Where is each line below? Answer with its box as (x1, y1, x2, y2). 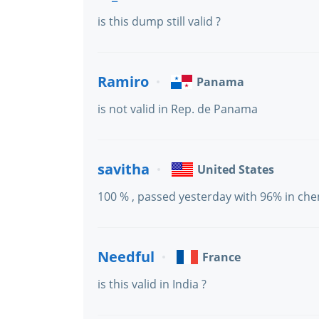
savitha (98, 159, 150, 179)
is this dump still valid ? (98, 14, 221, 29)
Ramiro (98, 72, 149, 91)
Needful (98, 247, 155, 266)
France (202, 249, 241, 265)
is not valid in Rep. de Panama (98, 101, 258, 117)
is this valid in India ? (98, 276, 206, 292)
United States (197, 162, 274, 177)
